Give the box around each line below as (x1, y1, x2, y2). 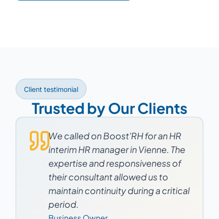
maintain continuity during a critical (48, 184, 190, 196)
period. (48, 198, 79, 210)
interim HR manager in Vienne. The (48, 143, 185, 155)
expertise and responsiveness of (48, 157, 181, 169)
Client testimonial (24, 85, 78, 93)
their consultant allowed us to (48, 171, 168, 182)
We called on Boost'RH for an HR (48, 130, 181, 141)
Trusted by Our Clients (32, 98, 187, 117)
